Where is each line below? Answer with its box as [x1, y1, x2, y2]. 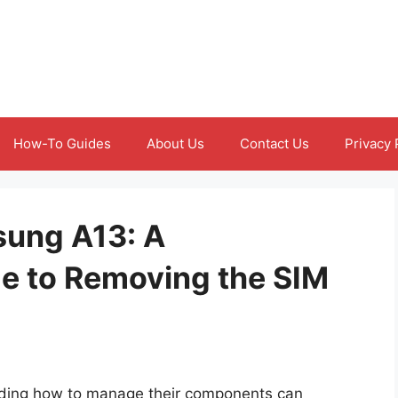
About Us [147, 135, 204, 152]
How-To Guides [13, 135, 111, 152]
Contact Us [240, 135, 309, 152]
